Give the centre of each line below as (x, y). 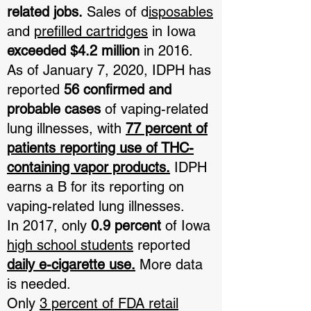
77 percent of (167, 128)
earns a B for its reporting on (95, 187)
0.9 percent (128, 226)
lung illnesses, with (66, 128)
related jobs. (45, 12)
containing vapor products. (89, 167)
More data (169, 264)
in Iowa (172, 31)
